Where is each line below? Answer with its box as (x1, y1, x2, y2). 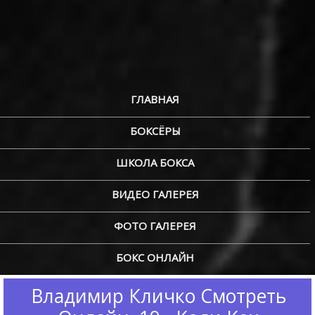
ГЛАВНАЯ (131, 92, 180, 106)
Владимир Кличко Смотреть (30, 283, 286, 309)
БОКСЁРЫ (129, 124, 181, 138)
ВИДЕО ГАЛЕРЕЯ (111, 187, 199, 201)
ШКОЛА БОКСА (116, 155, 195, 169)
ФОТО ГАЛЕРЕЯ (114, 219, 197, 233)
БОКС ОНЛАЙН (116, 250, 195, 264)
